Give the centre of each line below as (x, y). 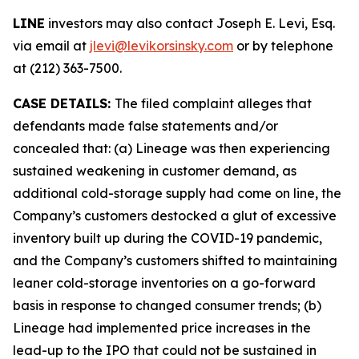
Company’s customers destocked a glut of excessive (175, 216)
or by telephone (283, 46)
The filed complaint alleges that (213, 103)
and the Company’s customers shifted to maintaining (175, 260)
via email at (51, 46)
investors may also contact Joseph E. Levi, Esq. (190, 23)
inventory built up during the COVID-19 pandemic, (167, 238)
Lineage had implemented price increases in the (162, 328)
